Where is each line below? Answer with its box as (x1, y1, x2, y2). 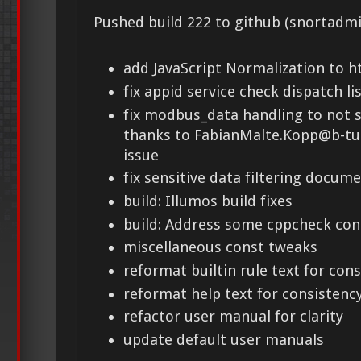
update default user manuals (123, 331, 325, 349)
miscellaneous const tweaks (123, 239, 318, 256)
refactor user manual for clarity (123, 308, 344, 326)
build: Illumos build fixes (123, 192, 293, 210)
